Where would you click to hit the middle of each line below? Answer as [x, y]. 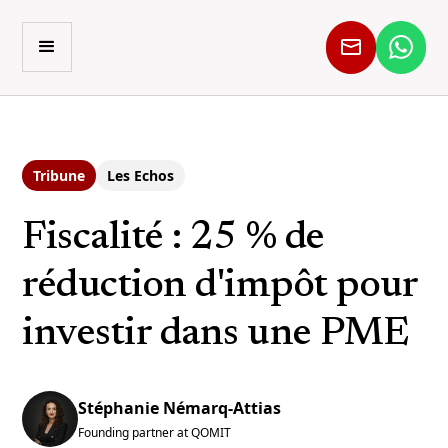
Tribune [59, 175]
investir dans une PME [215, 335]
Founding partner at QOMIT [155, 432]
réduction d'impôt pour [220, 287]
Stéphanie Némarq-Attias [180, 408]
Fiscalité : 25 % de [173, 239]
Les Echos [141, 175]
